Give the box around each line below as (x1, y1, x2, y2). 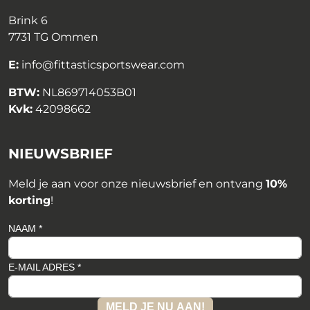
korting (8, 194, 51, 208)
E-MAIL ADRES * (8, 262, 81, 273)
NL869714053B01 (39, 86, 136, 100)
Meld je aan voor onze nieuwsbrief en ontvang (8, 177, 266, 191)
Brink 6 (8, 14, 48, 28)
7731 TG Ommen (8, 30, 98, 44)
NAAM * (8, 223, 42, 235)
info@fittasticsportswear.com (21, 58, 185, 72)
